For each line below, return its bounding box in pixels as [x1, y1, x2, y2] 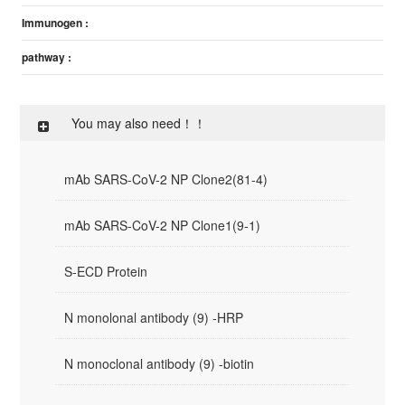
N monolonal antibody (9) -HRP [64, 308, 244, 326]
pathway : [22, 49, 72, 65]
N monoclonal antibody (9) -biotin [64, 354, 255, 372]
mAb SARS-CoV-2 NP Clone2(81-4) [64, 170, 268, 188]
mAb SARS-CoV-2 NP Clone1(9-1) [64, 216, 261, 234]
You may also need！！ [71, 114, 207, 132]
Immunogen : [22, 14, 89, 31]
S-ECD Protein [64, 262, 148, 280]
